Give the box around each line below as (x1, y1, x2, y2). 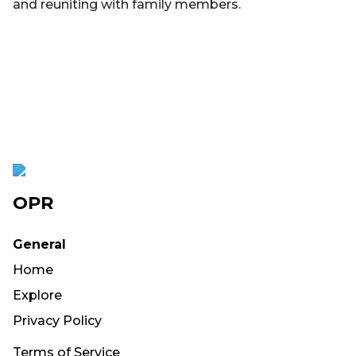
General (13, 236, 66, 252)
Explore (13, 287, 62, 303)
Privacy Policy (13, 312, 102, 328)
